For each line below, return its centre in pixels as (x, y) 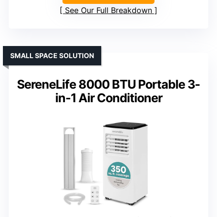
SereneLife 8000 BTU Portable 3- (108, 85)
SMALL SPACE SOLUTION (52, 56)
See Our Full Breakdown (108, 10)
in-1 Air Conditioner (108, 98)
